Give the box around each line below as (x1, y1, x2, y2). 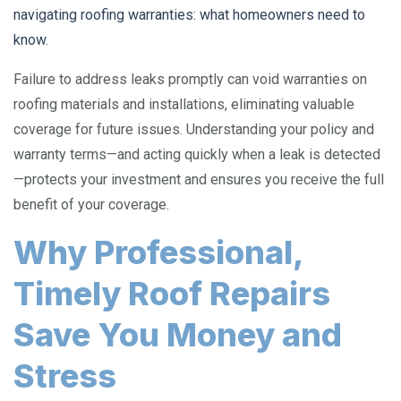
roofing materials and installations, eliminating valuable (13, 96, 354, 113)
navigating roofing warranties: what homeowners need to (13, 6, 365, 23)
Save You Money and (13, 315, 342, 354)
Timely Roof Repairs (13, 274, 330, 313)
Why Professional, (13, 233, 303, 272)
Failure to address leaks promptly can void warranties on (13, 71, 367, 88)
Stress (13, 356, 116, 396)
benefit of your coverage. (13, 196, 169, 213)
